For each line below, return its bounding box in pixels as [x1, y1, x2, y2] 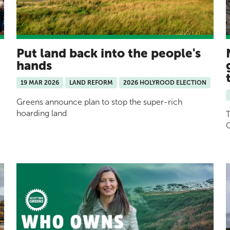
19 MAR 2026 [21, 79, 59, 86]
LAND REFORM [69, 79, 113, 86]
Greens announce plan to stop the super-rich [16, 97, 182, 107]
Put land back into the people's [16, 45, 201, 61]
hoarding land [16, 108, 67, 118]
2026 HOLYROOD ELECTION [123, 79, 206, 86]
